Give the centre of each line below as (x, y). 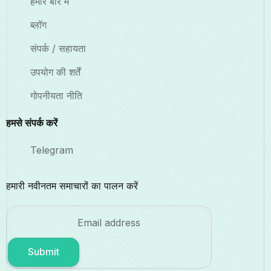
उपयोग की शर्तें (55, 72)
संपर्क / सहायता (58, 49)
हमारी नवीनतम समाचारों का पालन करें (72, 186)
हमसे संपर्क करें (32, 123)
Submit (44, 252)
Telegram (52, 150)
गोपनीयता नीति (56, 96)
